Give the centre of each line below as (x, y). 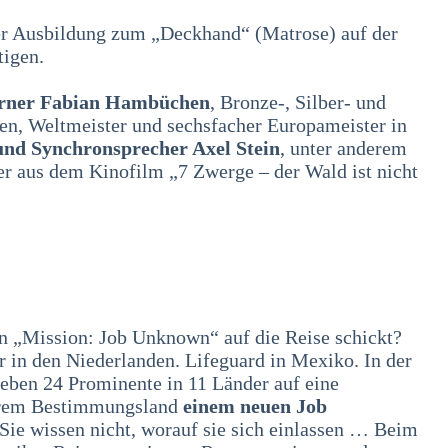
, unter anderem (343, 148)
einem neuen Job (255, 406)
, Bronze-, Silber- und (298, 102)
